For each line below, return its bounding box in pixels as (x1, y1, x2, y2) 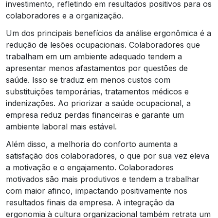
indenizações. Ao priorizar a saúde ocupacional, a (6, 98, 191, 108)
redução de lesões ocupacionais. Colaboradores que (6, 39, 200, 50)
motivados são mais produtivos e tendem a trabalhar (6, 174, 200, 184)
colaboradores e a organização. (6, 10, 124, 20)
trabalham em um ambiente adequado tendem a (6, 51, 182, 61)
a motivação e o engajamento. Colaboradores (6, 162, 174, 172)
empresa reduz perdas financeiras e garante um (6, 109, 184, 120)
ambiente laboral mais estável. (6, 121, 117, 131)
